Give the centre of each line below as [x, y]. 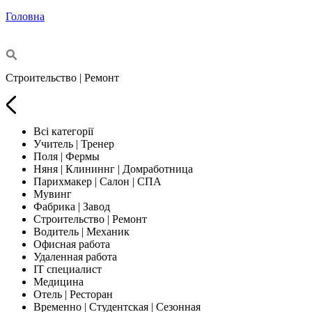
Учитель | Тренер [74, 143]
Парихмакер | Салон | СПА [97, 181]
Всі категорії [63, 131]
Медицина [58, 281]
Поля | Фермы [67, 156]
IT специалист [68, 269]
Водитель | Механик [81, 231]
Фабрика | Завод [72, 206]
